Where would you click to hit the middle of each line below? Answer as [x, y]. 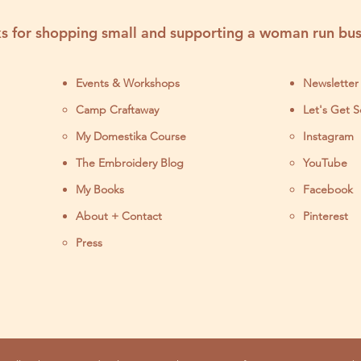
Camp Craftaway [117, 110]
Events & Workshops [128, 83]
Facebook [328, 189]
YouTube [325, 163]
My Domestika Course [131, 136]
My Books [100, 189]
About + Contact [119, 216]
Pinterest [326, 216]
